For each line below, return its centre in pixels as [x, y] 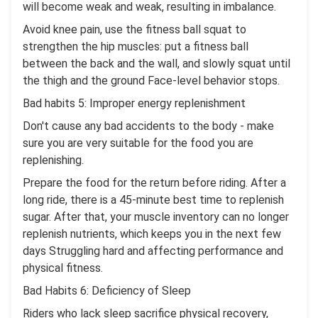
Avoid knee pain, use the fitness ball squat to [135, 30]
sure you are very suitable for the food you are [138, 143]
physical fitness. [63, 268]
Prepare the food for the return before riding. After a [154, 183]
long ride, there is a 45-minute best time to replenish [153, 200]
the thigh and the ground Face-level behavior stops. [151, 81]
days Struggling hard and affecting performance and [153, 251]
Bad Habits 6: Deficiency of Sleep [107, 291]
